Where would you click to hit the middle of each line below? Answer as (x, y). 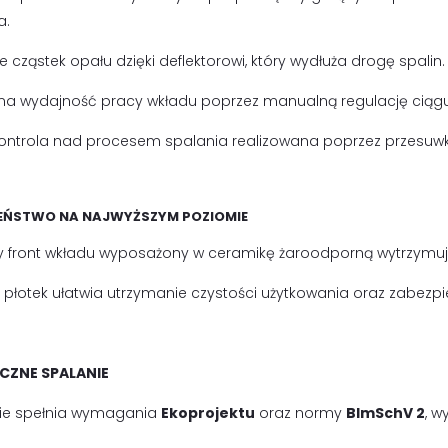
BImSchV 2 (385, 413)
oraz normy (300, 413)
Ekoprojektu (208, 413)
